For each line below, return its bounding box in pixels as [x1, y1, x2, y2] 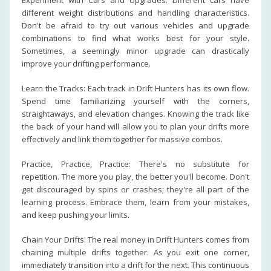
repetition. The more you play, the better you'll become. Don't [22, 171, 249, 182]
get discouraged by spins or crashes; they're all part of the [22, 184, 249, 195]
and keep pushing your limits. [22, 209, 129, 220]
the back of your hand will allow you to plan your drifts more [22, 121, 249, 132]
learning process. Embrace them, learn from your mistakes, [22, 197, 249, 207]
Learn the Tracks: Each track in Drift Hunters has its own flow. [22, 83, 249, 94]
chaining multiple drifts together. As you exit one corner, [22, 247, 249, 258]
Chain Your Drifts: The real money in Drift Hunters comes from [22, 234, 249, 245]
